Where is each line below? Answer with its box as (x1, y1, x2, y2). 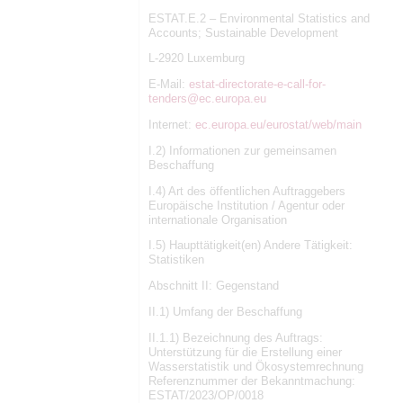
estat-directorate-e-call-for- (189, 77, 326, 92)
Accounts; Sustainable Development (148, 25, 338, 40)
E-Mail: (148, 77, 189, 92)
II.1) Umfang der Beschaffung (148, 304, 302, 318)
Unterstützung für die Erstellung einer (148, 345, 342, 359)
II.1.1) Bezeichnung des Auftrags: (148, 330, 323, 345)
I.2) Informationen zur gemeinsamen (148, 143, 336, 157)
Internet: (148, 117, 195, 131)
